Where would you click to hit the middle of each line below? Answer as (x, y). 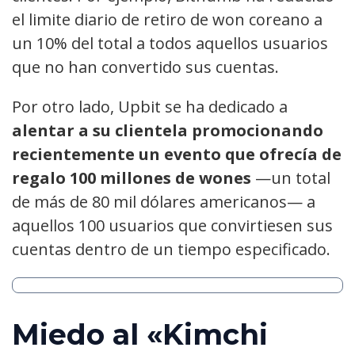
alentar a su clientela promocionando (168, 131)
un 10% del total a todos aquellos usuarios (170, 44)
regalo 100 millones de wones (132, 178)
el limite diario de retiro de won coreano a (167, 20)
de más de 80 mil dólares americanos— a (164, 202)
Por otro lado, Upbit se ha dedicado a (150, 107)
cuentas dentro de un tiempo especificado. (171, 250)
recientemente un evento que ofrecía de (177, 155)
